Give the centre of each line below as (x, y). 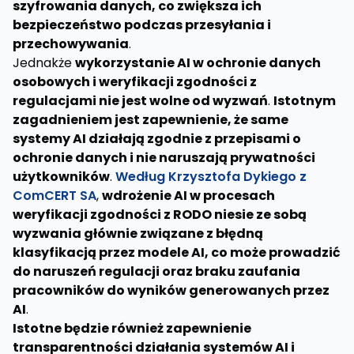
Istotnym (305, 101)
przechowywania (71, 44)
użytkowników (61, 177)
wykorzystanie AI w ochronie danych (198, 63)
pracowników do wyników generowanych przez (171, 290)
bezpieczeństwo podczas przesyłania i (142, 25)
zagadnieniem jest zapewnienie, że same (151, 120)
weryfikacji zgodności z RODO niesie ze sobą (160, 215)
